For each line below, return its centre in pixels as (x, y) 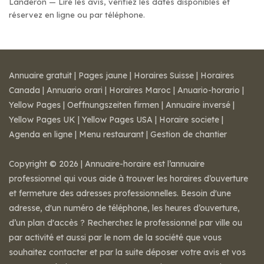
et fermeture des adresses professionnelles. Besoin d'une (120, 193)
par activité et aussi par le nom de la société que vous (115, 237)
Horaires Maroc (140, 90)
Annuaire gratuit (40, 75)
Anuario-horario (209, 90)
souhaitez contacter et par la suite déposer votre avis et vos (127, 252)
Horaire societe (189, 120)
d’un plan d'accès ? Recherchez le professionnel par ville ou (126, 223)
